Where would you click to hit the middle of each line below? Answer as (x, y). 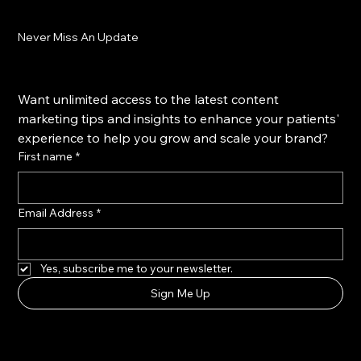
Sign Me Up (180, 294)
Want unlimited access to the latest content (149, 100)
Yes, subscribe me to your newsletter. (137, 269)
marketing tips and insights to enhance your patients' (179, 119)
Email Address (56, 213)
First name (46, 157)
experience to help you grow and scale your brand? (173, 138)
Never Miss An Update (79, 37)
